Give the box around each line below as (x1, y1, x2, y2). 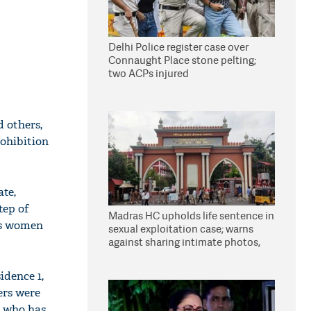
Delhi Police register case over (108, 40, 249, 54)
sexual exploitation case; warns (108, 221, 253, 236)
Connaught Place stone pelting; (108, 53, 256, 67)
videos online (108, 248, 171, 262)
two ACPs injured (108, 66, 189, 81)
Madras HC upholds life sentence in (108, 208, 274, 223)
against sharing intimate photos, (108, 235, 260, 249)
